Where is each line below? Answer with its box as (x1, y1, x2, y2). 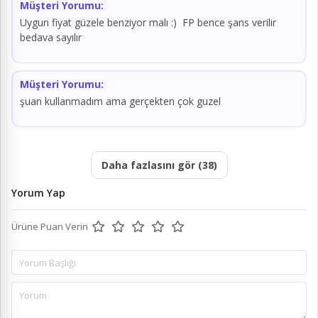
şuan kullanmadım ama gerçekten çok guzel (20, 94, 221, 108)
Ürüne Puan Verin (11, 220, 88, 233)
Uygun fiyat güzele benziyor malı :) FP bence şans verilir (20, 16, 276, 29)
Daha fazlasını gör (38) (101, 158, 217, 172)
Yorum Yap (11, 186, 65, 199)
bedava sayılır (20, 31, 82, 44)
